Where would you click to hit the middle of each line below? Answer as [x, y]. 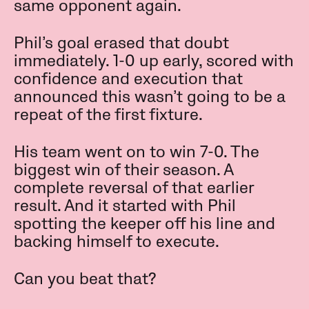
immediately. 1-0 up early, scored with [154, 61]
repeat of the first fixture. [108, 115]
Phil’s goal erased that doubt [121, 43]
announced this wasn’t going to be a [150, 97]
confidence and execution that [128, 79]
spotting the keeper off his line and [144, 224]
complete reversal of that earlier [134, 188]
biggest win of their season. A [123, 170]
